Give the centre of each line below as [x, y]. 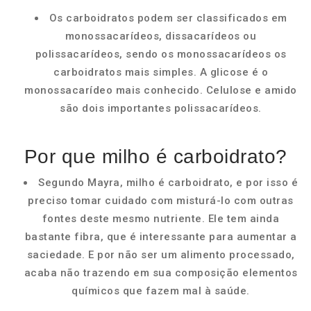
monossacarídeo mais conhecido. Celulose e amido [161, 90]
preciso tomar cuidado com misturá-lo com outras [161, 201]
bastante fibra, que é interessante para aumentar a [161, 237]
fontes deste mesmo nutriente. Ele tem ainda [161, 219]
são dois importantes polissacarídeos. [161, 108]
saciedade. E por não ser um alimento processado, [161, 255]
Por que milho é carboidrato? [155, 157]
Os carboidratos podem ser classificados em [168, 18]
